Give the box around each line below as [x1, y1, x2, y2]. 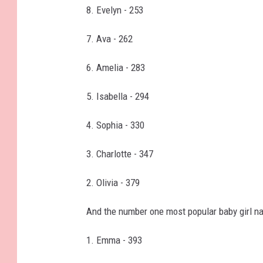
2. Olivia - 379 [86, 176, 140, 188]
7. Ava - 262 [86, 32, 133, 45]
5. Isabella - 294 [86, 90, 149, 102]
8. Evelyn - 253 [86, 4, 143, 16]
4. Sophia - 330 [86, 119, 144, 131]
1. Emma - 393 [86, 234, 142, 246]
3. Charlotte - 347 [86, 147, 153, 160]
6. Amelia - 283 [86, 61, 145, 73]
